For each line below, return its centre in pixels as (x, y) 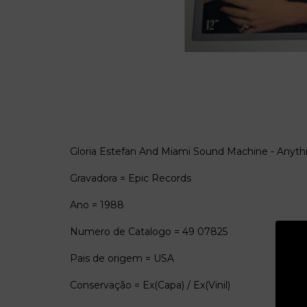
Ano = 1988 (97, 205)
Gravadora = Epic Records (132, 178)
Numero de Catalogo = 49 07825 (149, 232)
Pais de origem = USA (122, 258)
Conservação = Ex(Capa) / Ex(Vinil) (150, 285)
